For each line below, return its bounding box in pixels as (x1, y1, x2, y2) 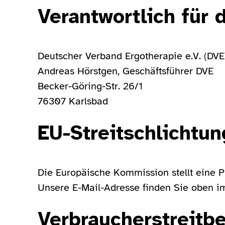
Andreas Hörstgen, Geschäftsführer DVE (38, 65, 213, 77)
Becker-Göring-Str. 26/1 (38, 80, 143, 92)
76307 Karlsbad (38, 95, 108, 107)
